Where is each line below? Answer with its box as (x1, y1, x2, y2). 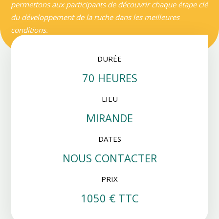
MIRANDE (86, 110, 133, 125)
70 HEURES (82, 70, 137, 85)
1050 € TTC (80, 190, 139, 205)
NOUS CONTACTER (62, 150, 157, 165)
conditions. (11, 24, 48, 35)
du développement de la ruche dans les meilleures (11, 12, 180, 22)
